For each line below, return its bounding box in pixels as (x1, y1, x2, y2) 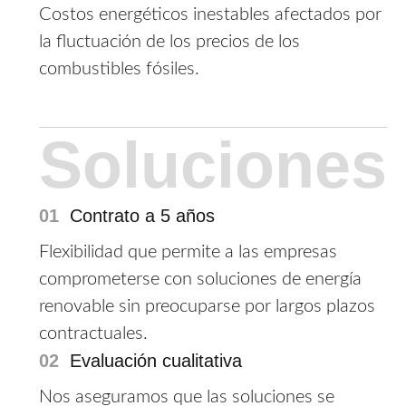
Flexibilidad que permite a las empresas (38, 242, 337, 261)
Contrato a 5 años (69, 205, 215, 226)
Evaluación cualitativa (69, 350, 242, 371)
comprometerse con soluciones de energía (38, 269, 362, 288)
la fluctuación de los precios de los (38, 33, 300, 52)
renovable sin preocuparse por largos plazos (38, 296, 375, 315)
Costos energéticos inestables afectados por (38, 5, 382, 24)
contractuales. (38, 324, 148, 343)
